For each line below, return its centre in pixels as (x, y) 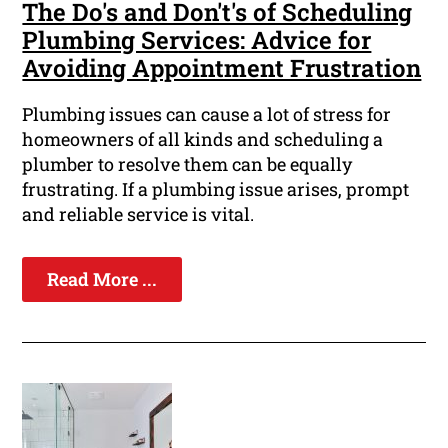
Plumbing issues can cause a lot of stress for (207, 114)
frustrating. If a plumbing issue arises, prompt (216, 189)
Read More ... (102, 279)
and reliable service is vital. (138, 214)
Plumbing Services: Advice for (197, 40)
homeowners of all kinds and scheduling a (203, 139)
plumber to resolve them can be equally (187, 164)
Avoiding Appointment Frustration (222, 68)
